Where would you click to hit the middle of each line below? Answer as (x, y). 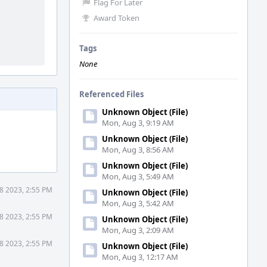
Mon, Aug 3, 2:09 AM (138, 230)
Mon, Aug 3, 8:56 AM (138, 150)
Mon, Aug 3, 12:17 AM (140, 257)
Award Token (117, 18)
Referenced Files (111, 94)
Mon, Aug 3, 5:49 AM (138, 176)
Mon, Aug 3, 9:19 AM (138, 123)
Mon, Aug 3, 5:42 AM (138, 203)
